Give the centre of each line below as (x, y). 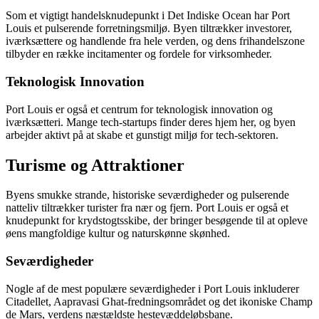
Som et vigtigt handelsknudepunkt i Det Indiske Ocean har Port (148, 16)
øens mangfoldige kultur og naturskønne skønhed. (118, 234)
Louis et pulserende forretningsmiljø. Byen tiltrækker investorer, (149, 28)
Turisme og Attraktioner (95, 165)
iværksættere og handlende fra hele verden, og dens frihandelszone (155, 41)
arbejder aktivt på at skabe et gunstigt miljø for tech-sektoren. (142, 135)
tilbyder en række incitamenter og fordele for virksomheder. (139, 54)
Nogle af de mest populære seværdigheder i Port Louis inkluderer (152, 288)
